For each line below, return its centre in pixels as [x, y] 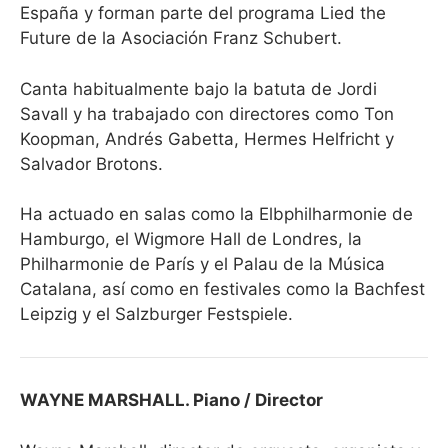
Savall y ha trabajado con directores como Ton [207, 113]
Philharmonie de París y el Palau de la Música [202, 264]
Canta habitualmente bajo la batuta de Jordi [198, 88]
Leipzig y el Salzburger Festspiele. [156, 314]
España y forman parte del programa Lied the [203, 13]
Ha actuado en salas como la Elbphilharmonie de [216, 214]
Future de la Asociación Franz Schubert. [181, 38]
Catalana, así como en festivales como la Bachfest [222, 289]
